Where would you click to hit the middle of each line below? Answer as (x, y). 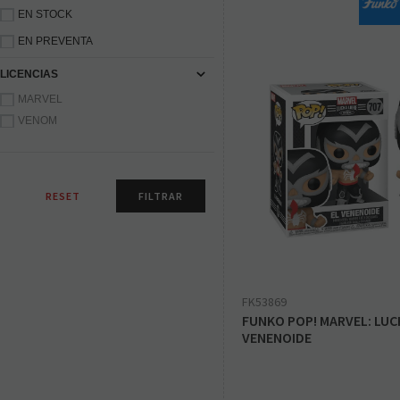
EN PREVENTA (55, 42)
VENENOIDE (277, 338)
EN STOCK (45, 15)
